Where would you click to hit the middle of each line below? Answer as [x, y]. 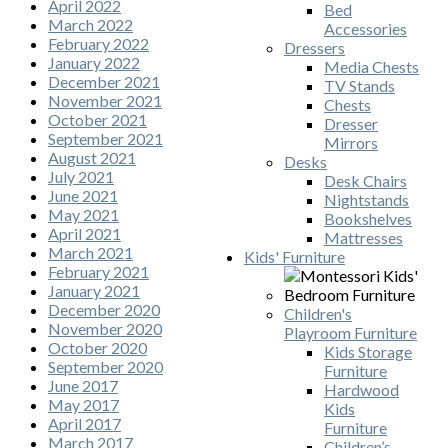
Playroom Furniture [350, 333]
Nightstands [366, 200]
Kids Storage [368, 352]
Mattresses [363, 238]
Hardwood [361, 390]
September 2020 [105, 367]
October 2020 [97, 348]
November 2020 [105, 329]
